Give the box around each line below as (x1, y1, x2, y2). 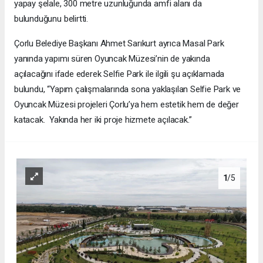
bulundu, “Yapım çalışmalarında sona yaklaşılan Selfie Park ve (14, 83, 241, 95)
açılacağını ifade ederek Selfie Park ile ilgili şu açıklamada (14, 68, 225, 79)
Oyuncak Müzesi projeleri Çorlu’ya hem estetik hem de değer (14, 99, 239, 110)
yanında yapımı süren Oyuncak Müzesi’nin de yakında (14, 53, 210, 64)
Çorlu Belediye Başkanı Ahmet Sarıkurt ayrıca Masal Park (14, 38, 224, 49)
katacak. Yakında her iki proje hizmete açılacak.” (14, 114, 192, 125)
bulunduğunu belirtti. (14, 13, 88, 24)
